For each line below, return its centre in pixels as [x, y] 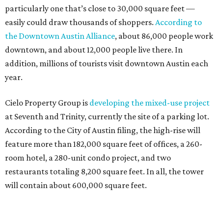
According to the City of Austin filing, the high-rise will [103, 130]
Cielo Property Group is [47, 103]
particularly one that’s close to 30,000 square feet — [100, 8]
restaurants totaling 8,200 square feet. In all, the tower [104, 171]
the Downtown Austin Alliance [60, 36]
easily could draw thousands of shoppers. [80, 22]
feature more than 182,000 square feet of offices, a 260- [104, 144]
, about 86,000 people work [164, 36]
